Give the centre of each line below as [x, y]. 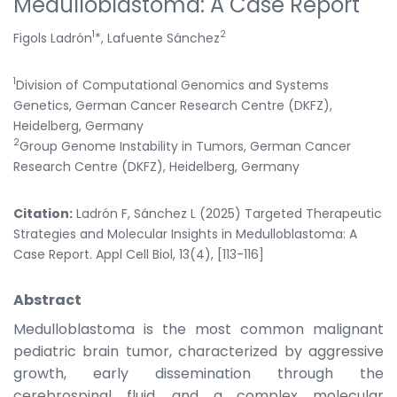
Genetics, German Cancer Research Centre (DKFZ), [173, 105]
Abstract [47, 300]
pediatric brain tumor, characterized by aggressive [198, 351]
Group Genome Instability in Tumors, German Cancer [185, 146]
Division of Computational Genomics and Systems [172, 85]
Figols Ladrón [53, 38]
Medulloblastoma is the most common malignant [198, 329]
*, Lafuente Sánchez [157, 38]
